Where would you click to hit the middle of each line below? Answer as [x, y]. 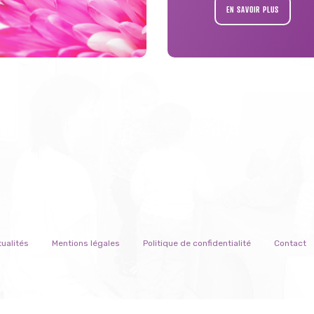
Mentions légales [86, 243]
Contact [290, 243]
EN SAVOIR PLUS [253, 9]
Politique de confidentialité [197, 243]
